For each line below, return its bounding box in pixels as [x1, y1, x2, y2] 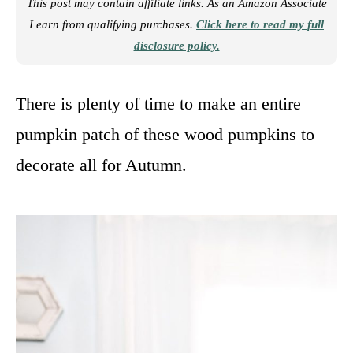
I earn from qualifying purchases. [29, 18, 196, 31]
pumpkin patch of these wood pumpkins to [16, 124, 314, 144]
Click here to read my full [196, 18, 324, 31]
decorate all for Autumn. [16, 155, 187, 175]
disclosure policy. [133, 39, 220, 52]
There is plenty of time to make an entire [16, 94, 301, 113]
